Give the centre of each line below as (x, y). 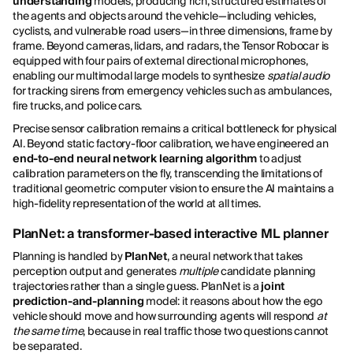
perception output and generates (96, 271)
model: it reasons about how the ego (233, 301)
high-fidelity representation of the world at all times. (137, 203)
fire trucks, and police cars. (78, 105)
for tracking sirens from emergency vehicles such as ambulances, (172, 90)
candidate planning (268, 271)
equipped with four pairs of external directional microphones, (160, 60)
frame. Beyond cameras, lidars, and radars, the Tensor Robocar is (171, 45)
